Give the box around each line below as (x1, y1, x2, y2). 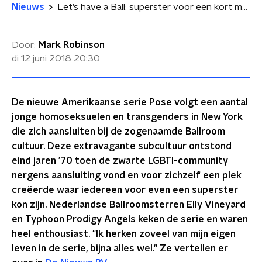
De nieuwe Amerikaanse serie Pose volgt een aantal (12, 98, 248, 107)
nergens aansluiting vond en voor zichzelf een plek (12, 171, 242, 180)
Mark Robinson (38, 40, 105, 50)
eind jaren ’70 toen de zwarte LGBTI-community (12, 156, 228, 166)
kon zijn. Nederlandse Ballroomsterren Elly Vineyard (12, 200, 246, 209)
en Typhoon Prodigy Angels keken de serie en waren (12, 215, 248, 224)
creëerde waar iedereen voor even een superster (12, 185, 238, 195)
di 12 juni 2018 (12, 54, 71, 63)
